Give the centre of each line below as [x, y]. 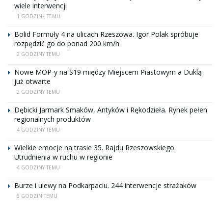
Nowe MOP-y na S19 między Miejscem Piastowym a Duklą [108, 72]
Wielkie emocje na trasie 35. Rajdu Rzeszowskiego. [95, 148]
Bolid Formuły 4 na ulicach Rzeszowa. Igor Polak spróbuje [106, 34]
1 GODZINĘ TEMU [39, 16]
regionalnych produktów [53, 119]
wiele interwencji [41, 6]
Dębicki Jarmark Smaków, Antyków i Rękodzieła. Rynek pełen [111, 110]
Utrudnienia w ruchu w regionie [63, 157]
